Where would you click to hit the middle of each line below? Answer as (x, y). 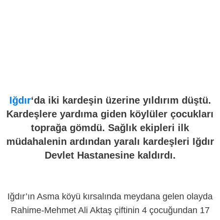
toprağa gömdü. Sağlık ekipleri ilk (110, 128)
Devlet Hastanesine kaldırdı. (110, 155)
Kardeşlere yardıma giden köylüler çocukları (110, 114)
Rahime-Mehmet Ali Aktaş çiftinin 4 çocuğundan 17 (110, 210)
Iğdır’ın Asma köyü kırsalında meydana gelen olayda (110, 196)
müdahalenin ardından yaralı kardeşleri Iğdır (110, 141)
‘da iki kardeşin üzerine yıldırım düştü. (121, 100)
